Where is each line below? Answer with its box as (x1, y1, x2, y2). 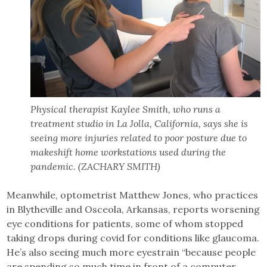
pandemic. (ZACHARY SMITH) (30, 160, 160, 172)
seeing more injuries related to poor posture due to (30, 131, 247, 144)
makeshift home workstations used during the (30, 145, 226, 158)
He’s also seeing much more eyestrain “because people (7, 246, 256, 258)
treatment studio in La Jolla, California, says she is (30, 117, 248, 129)
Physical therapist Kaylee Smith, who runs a (30, 103, 221, 115)
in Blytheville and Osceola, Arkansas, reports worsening (7, 203, 260, 215)
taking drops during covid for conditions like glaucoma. (7, 231, 260, 244)
